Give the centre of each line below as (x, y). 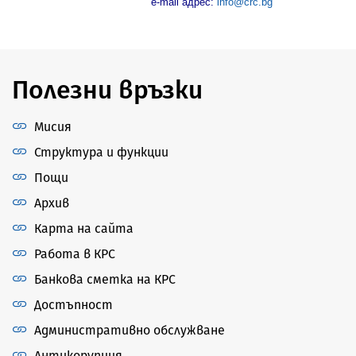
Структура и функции (101, 152)
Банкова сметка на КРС (105, 279)
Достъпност (74, 304)
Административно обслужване (130, 330)
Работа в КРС (75, 253)
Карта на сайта (84, 228)
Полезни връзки (107, 89)
